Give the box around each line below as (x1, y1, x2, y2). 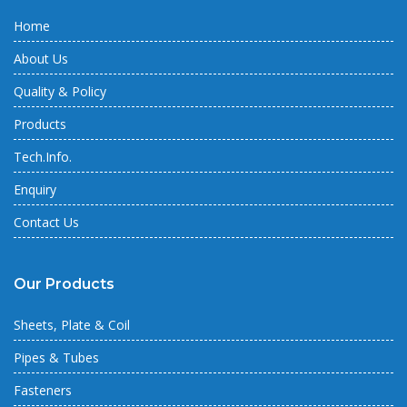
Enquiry (14, 181, 56, 199)
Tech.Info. (14, 148, 72, 166)
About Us (14, 50, 68, 68)
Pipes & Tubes (14, 349, 99, 367)
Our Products (14, 275, 114, 293)
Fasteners (14, 382, 72, 400)
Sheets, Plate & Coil (14, 316, 130, 334)
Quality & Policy (14, 83, 106, 101)
